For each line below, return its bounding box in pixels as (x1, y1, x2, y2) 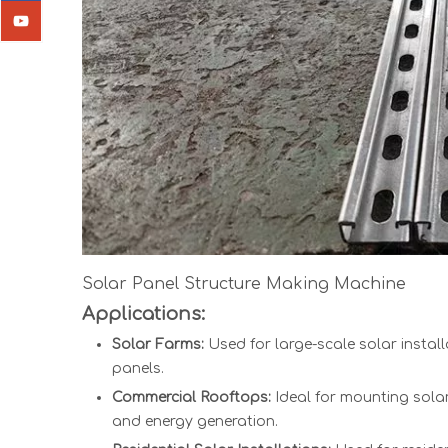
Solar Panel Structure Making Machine (82, 275, 406, 293)
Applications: (82, 304, 205, 324)
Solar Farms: (112, 337, 204, 352)
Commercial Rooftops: (112, 390, 271, 405)
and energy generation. (112, 414, 278, 429)
